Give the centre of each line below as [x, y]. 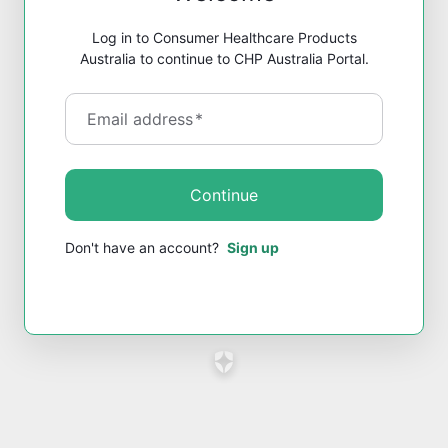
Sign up [253, 247]
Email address [142, 118]
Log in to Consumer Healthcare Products [224, 37]
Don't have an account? [144, 247]
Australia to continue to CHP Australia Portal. [224, 58]
